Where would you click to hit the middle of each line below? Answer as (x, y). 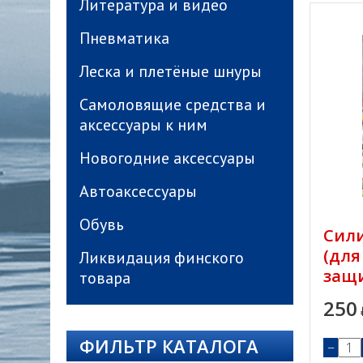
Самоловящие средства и (173, 105)
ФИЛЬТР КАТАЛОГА (169, 346)
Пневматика (124, 38)
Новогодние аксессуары (167, 158)
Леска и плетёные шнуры (171, 71)
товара (105, 278)
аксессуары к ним (143, 125)
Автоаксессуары (138, 191)
